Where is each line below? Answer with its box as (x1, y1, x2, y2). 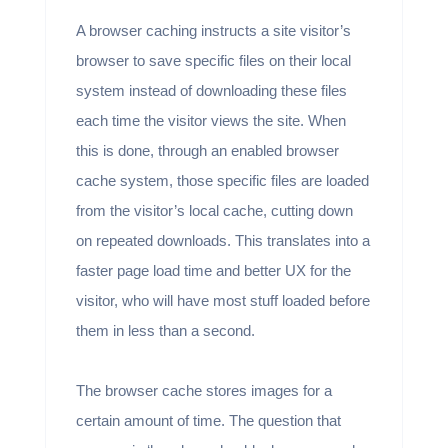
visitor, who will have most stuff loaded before (75, 291, 370, 309)
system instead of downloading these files (75, 81, 347, 99)
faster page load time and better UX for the (75, 261, 351, 279)
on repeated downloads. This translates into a (75, 231, 370, 249)
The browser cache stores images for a (75, 381, 332, 399)
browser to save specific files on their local (75, 51, 351, 69)
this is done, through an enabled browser (75, 141, 339, 159)
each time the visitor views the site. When (75, 111, 346, 129)
